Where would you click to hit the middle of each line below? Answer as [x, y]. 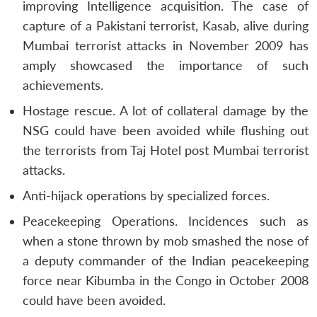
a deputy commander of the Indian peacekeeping [166, 260]
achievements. [63, 85]
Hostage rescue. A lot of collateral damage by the [166, 110]
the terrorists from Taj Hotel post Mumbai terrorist [166, 150]
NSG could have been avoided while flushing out [166, 130]
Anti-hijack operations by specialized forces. [146, 195]
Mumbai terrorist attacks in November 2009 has [166, 45]
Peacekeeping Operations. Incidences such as [166, 221]
